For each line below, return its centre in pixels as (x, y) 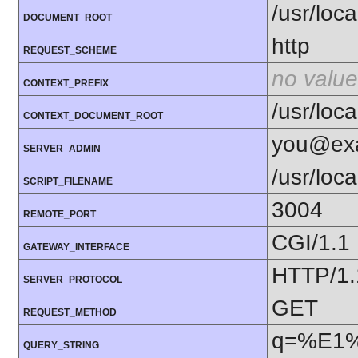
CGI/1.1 (311, 243)
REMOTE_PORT (60, 215)
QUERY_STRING (61, 346)
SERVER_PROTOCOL (73, 280)
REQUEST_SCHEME (70, 51)
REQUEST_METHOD (70, 313)
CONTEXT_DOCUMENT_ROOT (93, 116)
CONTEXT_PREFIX (66, 84)
